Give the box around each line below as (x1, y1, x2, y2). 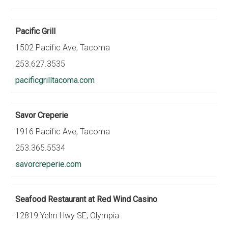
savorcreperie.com (15, 159, 82, 169)
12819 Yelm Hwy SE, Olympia (15, 211, 120, 220)
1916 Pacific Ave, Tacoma (15, 127, 110, 136)
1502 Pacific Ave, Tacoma (15, 43, 110, 52)
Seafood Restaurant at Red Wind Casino (15, 194, 158, 204)
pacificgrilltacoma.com (15, 75, 95, 85)
